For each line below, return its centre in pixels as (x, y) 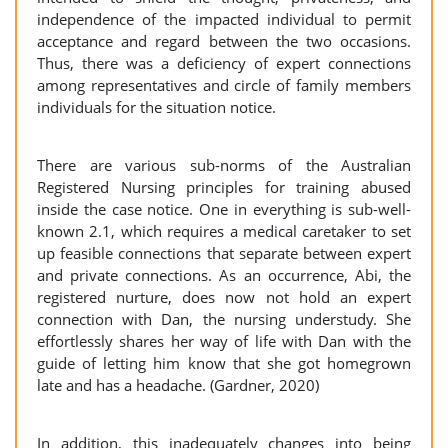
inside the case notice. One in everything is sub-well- (224, 209)
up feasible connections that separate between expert (224, 253)
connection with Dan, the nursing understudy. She (224, 319)
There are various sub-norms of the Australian (224, 165)
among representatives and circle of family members (224, 85)
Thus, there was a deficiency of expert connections (224, 63)
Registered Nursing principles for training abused (224, 187)
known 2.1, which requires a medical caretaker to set (224, 231)
